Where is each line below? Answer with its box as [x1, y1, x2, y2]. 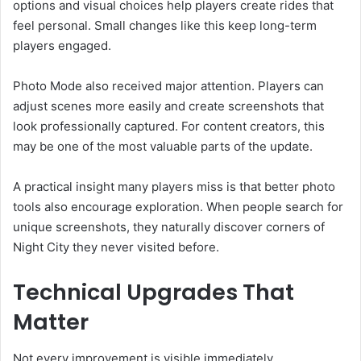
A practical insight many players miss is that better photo [13, 179, 335, 195]
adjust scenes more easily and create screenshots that [13, 98, 324, 114]
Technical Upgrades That [13, 277, 294, 308]
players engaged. [13, 38, 111, 54]
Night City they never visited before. [13, 239, 219, 255]
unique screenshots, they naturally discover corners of [13, 219, 325, 235]
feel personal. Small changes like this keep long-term [13, 18, 317, 34]
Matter [13, 307, 89, 338]
